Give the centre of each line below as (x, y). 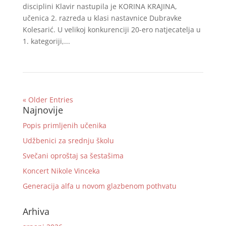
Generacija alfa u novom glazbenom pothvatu (99, 186)
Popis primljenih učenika (64, 125)
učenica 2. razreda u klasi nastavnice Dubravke (102, 18)
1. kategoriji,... (46, 41)
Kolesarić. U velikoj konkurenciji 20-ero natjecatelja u (111, 30)
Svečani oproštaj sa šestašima (73, 156)
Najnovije (43, 110)
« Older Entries (48, 100)
